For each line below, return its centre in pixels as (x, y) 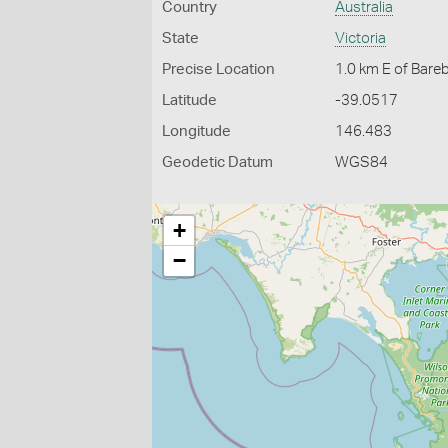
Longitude (196, 131)
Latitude (189, 100)
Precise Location (218, 69)
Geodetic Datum (217, 162)
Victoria (361, 38)
